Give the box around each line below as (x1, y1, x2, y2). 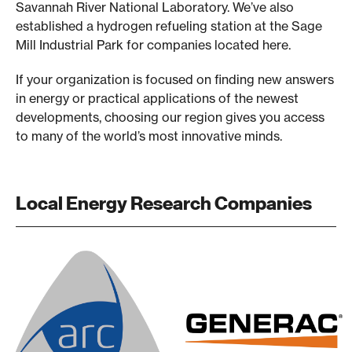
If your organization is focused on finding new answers (16, 71, 334, 87)
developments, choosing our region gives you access (16, 108, 324, 125)
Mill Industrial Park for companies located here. (16, 36, 291, 53)
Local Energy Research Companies (16, 192, 312, 214)
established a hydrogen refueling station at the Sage (16, 17, 322, 34)
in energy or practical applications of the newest (16, 90, 299, 106)
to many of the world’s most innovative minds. (16, 127, 282, 144)
